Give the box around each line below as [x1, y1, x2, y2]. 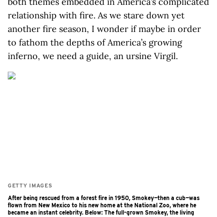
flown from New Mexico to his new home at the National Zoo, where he [8, 201, 196, 209]
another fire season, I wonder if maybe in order [8, 23, 201, 34]
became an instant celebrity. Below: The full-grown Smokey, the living [8, 209, 194, 216]
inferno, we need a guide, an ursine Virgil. [8, 50, 178, 62]
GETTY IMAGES [8, 182, 52, 189]
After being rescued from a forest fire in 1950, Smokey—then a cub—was [8, 194, 200, 201]
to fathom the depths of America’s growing [8, 37, 182, 48]
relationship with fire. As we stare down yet [8, 10, 185, 21]
